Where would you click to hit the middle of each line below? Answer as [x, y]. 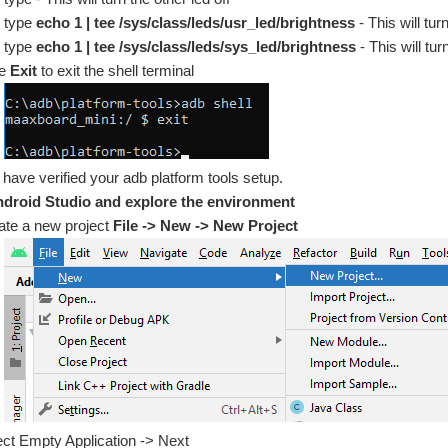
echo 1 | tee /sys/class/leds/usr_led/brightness [198, 23]
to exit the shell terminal [115, 71]
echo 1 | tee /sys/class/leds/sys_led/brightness [198, 47]
